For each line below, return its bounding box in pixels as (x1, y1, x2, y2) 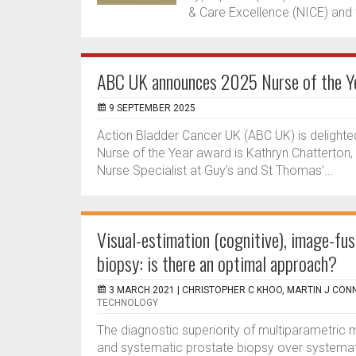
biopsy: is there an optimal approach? (97, 249, 337, 277)
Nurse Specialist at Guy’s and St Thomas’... (97, 163, 334, 178)
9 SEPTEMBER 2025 (109, 103, 195, 114)
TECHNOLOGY (97, 297, 158, 308)
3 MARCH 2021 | (109, 284, 182, 296)
